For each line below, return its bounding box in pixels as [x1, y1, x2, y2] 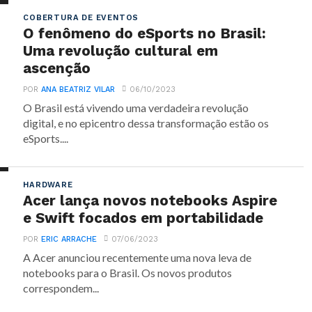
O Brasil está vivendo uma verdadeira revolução [23, 101, 249, 114]
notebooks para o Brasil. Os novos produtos [23, 266, 233, 279]
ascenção [23, 60, 91, 77]
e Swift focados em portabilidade [23, 210, 264, 226]
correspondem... [23, 281, 100, 295]
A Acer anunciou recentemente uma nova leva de [23, 251, 252, 264]
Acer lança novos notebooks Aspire [23, 192, 278, 209]
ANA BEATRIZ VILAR [41, 85, 116, 94]
